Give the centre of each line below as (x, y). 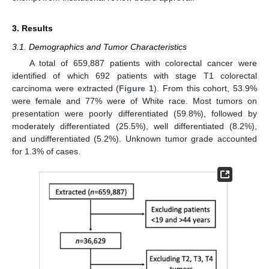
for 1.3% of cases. (46, 152)
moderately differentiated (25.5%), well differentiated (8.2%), (134, 126)
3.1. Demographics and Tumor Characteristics (99, 47)
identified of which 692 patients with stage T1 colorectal (134, 76)
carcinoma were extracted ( (66, 89)
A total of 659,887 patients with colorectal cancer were (143, 63)
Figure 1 (136, 89)
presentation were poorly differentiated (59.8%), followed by (134, 114)
